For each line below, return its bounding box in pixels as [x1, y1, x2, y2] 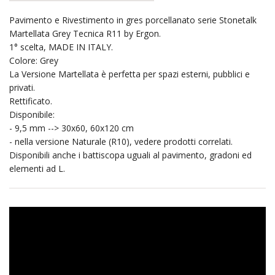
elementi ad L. [9, 162, 65, 174]
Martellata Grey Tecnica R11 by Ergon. [9, 27, 161, 39]
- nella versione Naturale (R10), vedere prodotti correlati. [9, 135, 233, 147]
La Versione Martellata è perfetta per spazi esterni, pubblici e [9, 68, 250, 80]
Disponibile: [9, 108, 55, 120]
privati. [9, 81, 35, 93]
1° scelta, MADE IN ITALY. [9, 41, 113, 53]
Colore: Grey [9, 54, 58, 66]
